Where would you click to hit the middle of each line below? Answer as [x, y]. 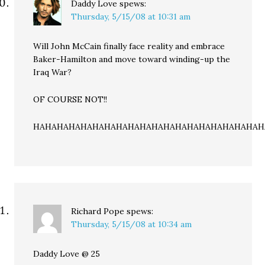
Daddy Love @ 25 [67, 254]
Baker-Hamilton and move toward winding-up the [132, 59]
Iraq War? [53, 72]
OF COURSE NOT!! [70, 99]
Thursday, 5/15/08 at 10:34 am [132, 224]
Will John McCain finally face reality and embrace [129, 46]
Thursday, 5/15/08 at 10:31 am [131, 17]
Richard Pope [98, 211]
